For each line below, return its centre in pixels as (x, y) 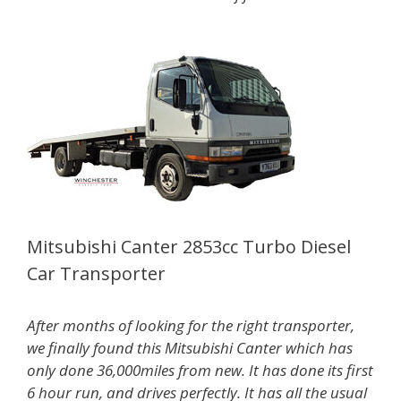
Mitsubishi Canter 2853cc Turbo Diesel (189, 246)
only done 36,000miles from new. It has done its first (200, 370)
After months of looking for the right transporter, (191, 325)
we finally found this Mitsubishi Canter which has (190, 347)
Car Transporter (96, 273)
